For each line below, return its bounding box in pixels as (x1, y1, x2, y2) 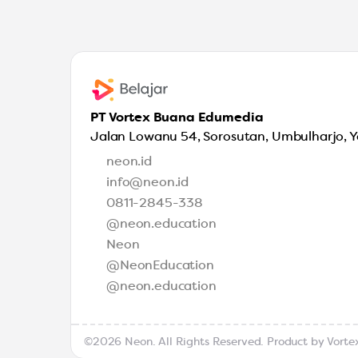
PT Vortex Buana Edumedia (90, 109, 264, 126)
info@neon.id (106, 173, 189, 191)
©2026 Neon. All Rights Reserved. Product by (84, 334, 328, 349)
